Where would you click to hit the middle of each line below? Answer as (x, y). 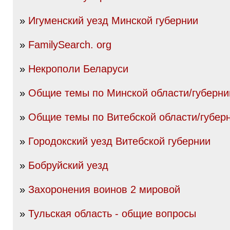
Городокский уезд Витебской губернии (119, 141)
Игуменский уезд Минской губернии (113, 21)
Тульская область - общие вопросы (112, 214)
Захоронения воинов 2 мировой (104, 189)
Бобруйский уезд (68, 165)
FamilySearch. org (70, 45)
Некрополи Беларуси (78, 69)
